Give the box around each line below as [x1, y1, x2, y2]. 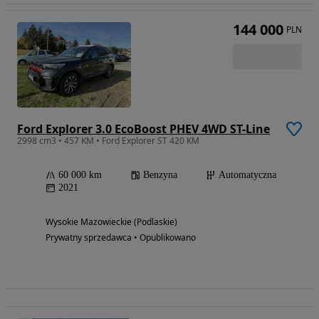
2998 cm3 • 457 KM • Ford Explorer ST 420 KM [17, 134, 199, 147]
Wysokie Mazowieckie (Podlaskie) [46, 215, 177, 228]
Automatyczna [219, 169, 276, 180]
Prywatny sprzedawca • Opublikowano [46, 231, 196, 244]
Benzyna [143, 169, 177, 180]
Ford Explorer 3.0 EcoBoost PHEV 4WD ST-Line [17, 120, 270, 137]
